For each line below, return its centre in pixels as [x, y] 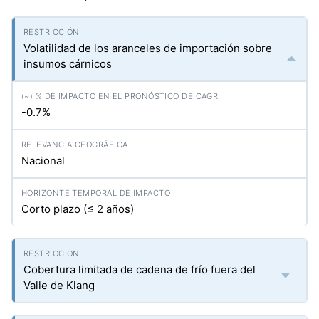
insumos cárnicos [68, 63]
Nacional [43, 160]
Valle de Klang [59, 285]
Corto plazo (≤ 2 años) [78, 209]
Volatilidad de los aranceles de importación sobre [148, 48]
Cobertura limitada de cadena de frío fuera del [140, 269]
